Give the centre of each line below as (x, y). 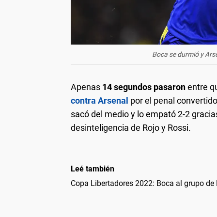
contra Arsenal (101, 101)
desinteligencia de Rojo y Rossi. (131, 128)
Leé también (93, 169)
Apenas (86, 87)
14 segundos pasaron (144, 87)
